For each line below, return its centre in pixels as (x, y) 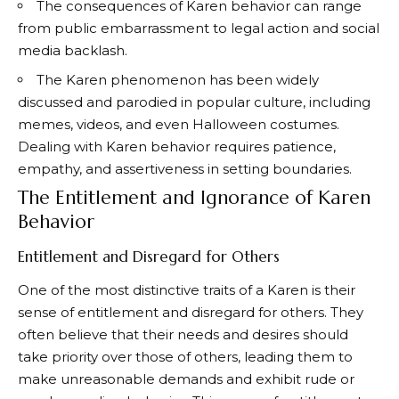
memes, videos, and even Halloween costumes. (179, 124)
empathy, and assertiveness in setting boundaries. (185, 168)
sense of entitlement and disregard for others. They (191, 313)
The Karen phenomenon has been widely (178, 79)
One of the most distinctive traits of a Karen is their (187, 290)
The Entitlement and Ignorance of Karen (194, 198)
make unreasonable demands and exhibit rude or (186, 379)
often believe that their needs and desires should (183, 335)
